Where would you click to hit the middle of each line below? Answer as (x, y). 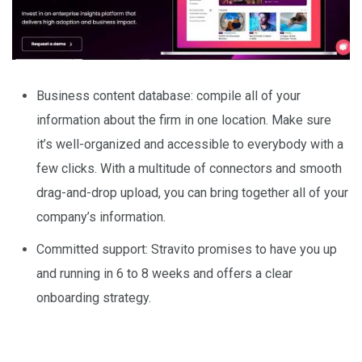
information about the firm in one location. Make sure (184, 120)
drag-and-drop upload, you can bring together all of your (192, 192)
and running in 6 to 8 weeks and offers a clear (164, 273)
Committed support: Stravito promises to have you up (187, 249)
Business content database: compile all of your (168, 95)
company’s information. (101, 217)
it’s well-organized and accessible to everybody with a (190, 144)
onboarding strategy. (94, 297)
